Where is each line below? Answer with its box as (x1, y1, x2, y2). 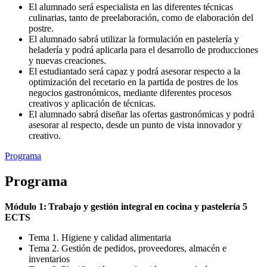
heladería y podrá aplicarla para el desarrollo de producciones (29, 45, 258, 55)
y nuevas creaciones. (29, 55, 106, 66)
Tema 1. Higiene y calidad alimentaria (29, 232, 171, 243)
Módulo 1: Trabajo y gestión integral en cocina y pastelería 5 (5, 201, 247, 212)
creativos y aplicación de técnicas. (29, 98, 156, 109)
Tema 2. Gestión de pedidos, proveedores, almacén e (29, 243, 226, 254)
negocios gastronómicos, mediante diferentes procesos (29, 88, 231, 98)
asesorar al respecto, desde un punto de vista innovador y (29, 120, 242, 131)
